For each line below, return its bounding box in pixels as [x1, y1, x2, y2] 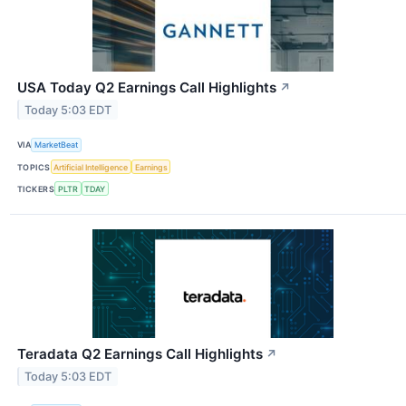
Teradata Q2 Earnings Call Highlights [17, 345, 263, 363]
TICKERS [17, 183, 55, 194]
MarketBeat [34, 140, 79, 150]
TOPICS [17, 161, 51, 172]
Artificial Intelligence [53, 161, 129, 172]
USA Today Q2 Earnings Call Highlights [17, 78, 276, 96]
